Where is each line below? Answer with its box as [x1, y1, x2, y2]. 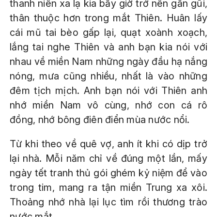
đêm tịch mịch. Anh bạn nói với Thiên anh [10, 85, 207, 96]
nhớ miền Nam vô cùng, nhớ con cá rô [10, 99, 207, 111]
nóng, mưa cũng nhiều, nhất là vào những [10, 70, 207, 82]
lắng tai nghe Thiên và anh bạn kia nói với [10, 41, 207, 53]
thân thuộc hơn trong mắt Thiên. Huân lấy [10, 12, 207, 24]
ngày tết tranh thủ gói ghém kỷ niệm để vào [10, 167, 207, 179]
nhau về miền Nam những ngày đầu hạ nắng [10, 56, 207, 67]
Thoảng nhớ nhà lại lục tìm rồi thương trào [10, 196, 207, 208]
